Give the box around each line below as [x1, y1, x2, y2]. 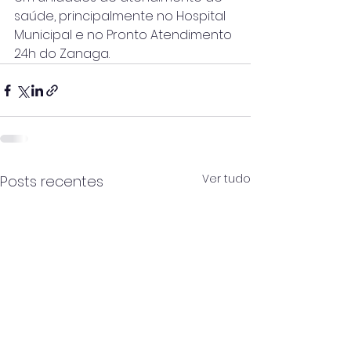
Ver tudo [202, 171, 251, 187]
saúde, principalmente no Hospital [14, 7, 229, 26]
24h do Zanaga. [14, 45, 110, 63]
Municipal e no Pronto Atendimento [14, 26, 235, 45]
